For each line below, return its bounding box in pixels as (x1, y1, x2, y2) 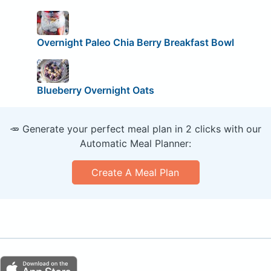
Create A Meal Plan (91, 166, 180, 179)
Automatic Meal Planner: (80, 137, 191, 150)
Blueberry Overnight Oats (36, 84, 154, 97)
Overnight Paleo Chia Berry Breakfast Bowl (36, 36, 234, 48)
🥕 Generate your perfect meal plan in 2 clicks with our (10, 123, 261, 135)
